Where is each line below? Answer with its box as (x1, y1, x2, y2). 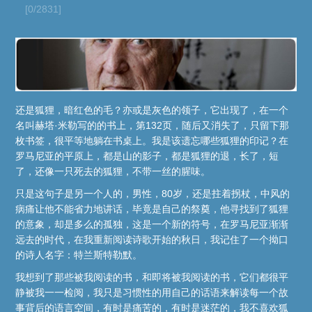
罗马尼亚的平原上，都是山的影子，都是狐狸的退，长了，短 (15, 150, 279, 162)
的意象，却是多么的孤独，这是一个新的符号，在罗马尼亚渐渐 (15, 219, 289, 231)
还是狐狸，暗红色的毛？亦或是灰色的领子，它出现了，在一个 (15, 104, 289, 116)
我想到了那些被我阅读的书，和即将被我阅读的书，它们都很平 (15, 272, 289, 283)
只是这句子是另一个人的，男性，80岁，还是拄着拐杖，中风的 (15, 188, 290, 200)
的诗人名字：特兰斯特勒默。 (15, 249, 143, 261)
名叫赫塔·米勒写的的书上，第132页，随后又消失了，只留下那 (15, 120, 290, 132)
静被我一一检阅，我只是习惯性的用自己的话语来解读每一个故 (15, 287, 289, 299)
